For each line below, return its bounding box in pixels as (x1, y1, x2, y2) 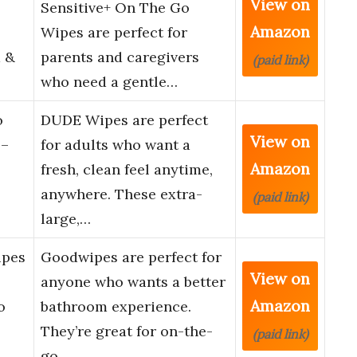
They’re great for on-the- (41, 322, 213, 341)
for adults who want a (41, 135, 190, 155)
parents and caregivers (41, 48, 199, 67)
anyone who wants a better (41, 273, 226, 292)
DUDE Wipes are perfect (41, 111, 208, 130)
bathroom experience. (41, 297, 191, 316)
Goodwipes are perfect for (41, 248, 222, 267)
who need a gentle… (41, 73, 178, 92)
